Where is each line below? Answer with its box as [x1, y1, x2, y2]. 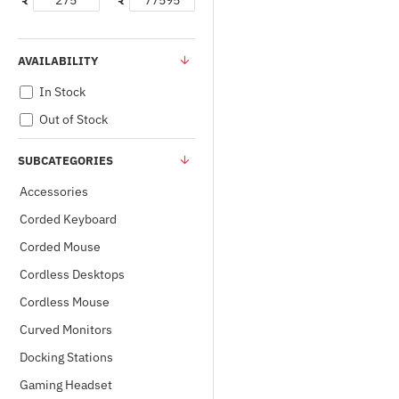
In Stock [39, 84, 85, 100]
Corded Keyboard [20, 211, 117, 227]
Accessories [20, 183, 88, 199]
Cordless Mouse [20, 294, 110, 310]
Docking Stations [20, 349, 113, 365]
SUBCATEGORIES [18, 153, 113, 168]
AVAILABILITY [18, 53, 98, 69]
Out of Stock [39, 111, 108, 127]
